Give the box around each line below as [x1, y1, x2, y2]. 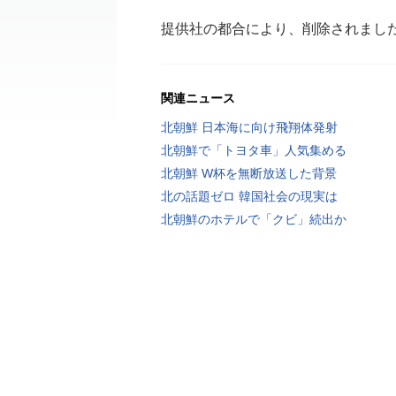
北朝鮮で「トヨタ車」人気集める [161, 143, 346, 157]
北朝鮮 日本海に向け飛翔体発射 [161, 120, 338, 134]
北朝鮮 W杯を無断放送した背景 [161, 166, 337, 180]
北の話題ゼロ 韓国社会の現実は [161, 189, 338, 203]
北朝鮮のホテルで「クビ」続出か [161, 212, 346, 226]
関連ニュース [161, 91, 235, 105]
